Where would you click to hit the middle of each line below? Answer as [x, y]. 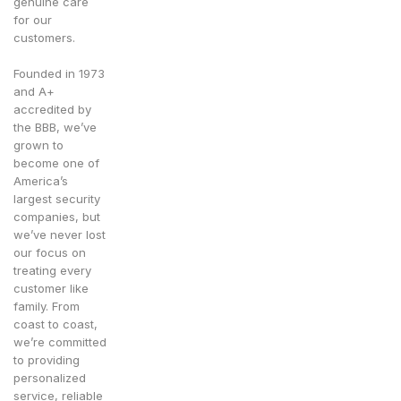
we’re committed [60, 342]
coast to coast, [55, 324]
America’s [41, 181]
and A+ [34, 92]
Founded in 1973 [59, 74]
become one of [56, 163]
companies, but [57, 217]
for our [33, 20]
